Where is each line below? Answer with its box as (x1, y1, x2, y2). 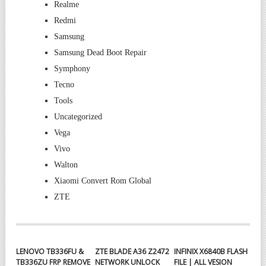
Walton (53, 160, 78, 169)
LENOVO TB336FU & (16, 246, 84, 256)
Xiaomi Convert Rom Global (53, 176, 151, 185)
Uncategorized (53, 112, 102, 121)
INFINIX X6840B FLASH (174, 246, 248, 256)
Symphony (53, 64, 90, 73)
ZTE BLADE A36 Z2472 (95, 246, 170, 256)
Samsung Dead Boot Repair (53, 47, 147, 57)
